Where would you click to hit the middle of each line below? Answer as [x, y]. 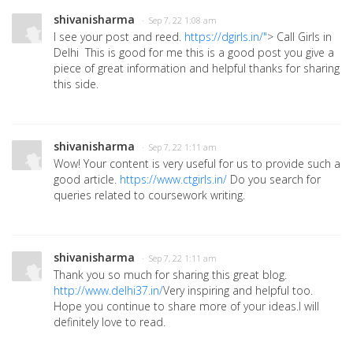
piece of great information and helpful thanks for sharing [197, 68]
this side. [78, 84]
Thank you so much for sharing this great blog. [170, 275]
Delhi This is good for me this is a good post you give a [194, 52]
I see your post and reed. [119, 37]
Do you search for [274, 179]
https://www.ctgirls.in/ [173, 179]
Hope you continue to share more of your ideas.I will [186, 306]
